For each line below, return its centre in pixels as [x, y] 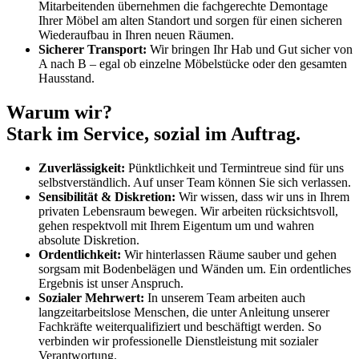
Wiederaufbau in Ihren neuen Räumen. [136, 34]
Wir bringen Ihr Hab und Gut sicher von [250, 49]
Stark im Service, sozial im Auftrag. [153, 133]
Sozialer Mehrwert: [91, 297]
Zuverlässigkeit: [83, 167]
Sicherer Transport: [93, 49]
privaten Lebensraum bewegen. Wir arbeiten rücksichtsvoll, [188, 211]
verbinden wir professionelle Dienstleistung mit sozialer [178, 341]
